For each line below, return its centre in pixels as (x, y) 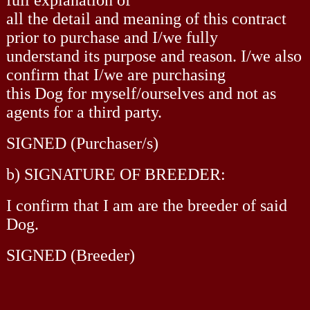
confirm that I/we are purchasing (116, 74)
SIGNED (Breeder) (70, 255)
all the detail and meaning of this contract (146, 18)
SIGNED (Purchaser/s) (82, 143)
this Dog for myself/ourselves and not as (141, 93)
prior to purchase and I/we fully (112, 37)
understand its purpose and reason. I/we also (154, 56)
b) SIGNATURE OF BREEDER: (116, 174)
